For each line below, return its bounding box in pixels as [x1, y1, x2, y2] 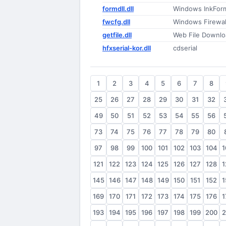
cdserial [173, 44, 197, 52]
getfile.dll [102, 31, 132, 39]
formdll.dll [102, 5, 134, 13]
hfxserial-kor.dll [102, 44, 151, 52]
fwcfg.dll [102, 18, 130, 26]
